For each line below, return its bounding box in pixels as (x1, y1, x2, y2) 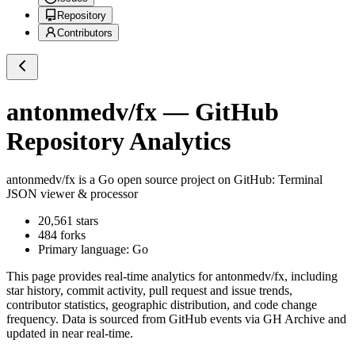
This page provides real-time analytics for (6, 269, 216, 284)
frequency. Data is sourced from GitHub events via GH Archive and (6, 312, 346, 326)
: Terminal (272, 173, 323, 187)
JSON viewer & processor (6, 187, 138, 201)
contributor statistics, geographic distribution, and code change (6, 298, 317, 312)
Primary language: (38, 242, 132, 257)
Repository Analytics (6, 126, 231, 155)
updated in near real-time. (6, 326, 133, 341)
